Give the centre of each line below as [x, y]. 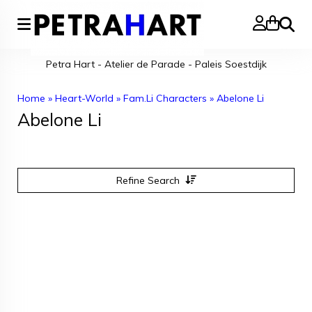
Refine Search [148, 180]
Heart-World [84, 98]
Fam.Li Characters [165, 98]
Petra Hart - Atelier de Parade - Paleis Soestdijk [156, 64]
